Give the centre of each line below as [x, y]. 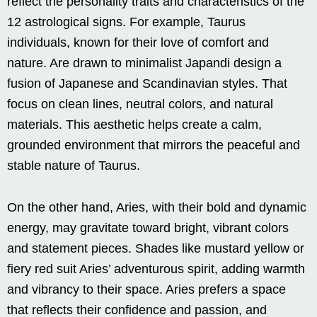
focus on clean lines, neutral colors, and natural [140, 104]
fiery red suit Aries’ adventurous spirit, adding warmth [156, 269]
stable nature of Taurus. [74, 166]
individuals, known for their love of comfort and [138, 43]
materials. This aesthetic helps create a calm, [134, 125]
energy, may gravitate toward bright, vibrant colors [148, 228]
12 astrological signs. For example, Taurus [126, 22]
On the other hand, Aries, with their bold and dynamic [157, 208]
